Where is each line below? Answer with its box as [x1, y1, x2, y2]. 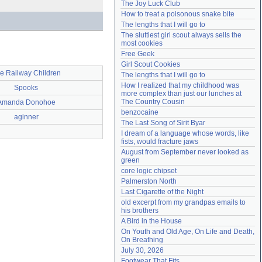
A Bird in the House [121, 217, 182, 225]
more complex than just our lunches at [121, 89, 242, 98]
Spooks [14, 84, 38, 92]
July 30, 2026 [121, 246, 164, 254]
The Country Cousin [121, 98, 185, 106]
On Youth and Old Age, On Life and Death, [121, 227, 254, 236]
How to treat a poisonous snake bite [121, 10, 235, 18]
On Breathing [121, 236, 163, 244]
